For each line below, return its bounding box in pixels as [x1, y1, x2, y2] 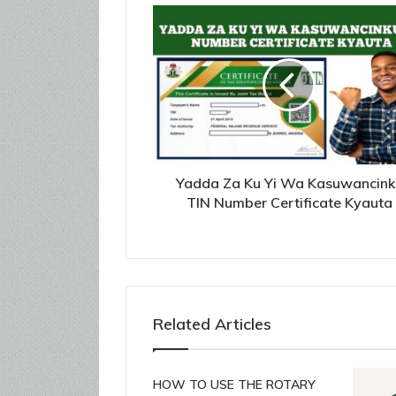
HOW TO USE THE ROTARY [153, 376, 316, 392]
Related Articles [153, 313, 271, 334]
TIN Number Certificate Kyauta [186, 193, 392, 211]
